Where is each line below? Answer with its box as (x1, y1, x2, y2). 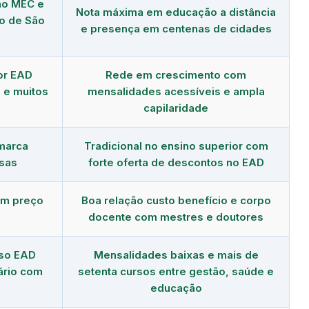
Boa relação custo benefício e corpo (81, 193, 271, 207)
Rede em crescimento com (106, 68, 246, 81)
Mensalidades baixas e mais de (93, 248, 259, 261)
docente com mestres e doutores (88, 210, 263, 223)
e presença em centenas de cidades (80, 21, 272, 35)
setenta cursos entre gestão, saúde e (78, 264, 274, 278)
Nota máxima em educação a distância (76, 5, 276, 19)
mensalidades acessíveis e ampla (87, 84, 265, 98)
